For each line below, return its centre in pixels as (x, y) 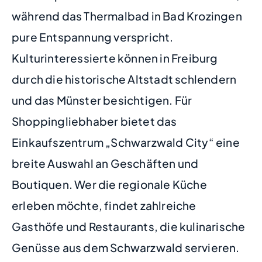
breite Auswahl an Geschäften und (105, 163)
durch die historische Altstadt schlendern (124, 79)
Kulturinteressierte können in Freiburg (115, 58)
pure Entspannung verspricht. (93, 37)
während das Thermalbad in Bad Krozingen (127, 16)
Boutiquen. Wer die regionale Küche (109, 185)
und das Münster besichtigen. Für (102, 100)
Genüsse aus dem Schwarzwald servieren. (126, 248)
